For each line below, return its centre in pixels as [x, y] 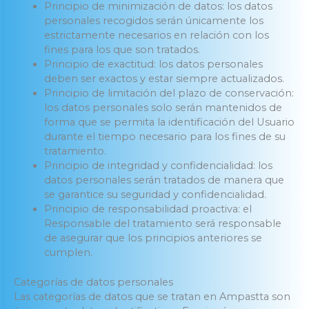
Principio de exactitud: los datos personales [153, 64]
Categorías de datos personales [93, 282]
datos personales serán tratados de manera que [164, 180]
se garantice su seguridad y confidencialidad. [155, 195]
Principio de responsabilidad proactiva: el [148, 209]
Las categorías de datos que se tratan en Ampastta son [152, 297]
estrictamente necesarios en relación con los [156, 36]
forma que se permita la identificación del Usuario [169, 122]
